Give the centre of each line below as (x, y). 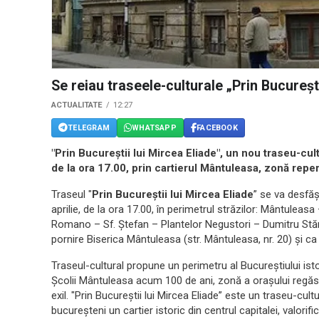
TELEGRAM (89, 127)
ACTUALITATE (77, 105)
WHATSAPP (154, 127)
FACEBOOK (217, 127)
